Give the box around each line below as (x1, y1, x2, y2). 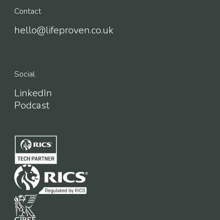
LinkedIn (14, 86, 52, 100)
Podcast (14, 98, 50, 112)
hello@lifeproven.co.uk (14, 23, 113, 37)
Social (14, 68, 35, 80)
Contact (14, 5, 41, 17)
